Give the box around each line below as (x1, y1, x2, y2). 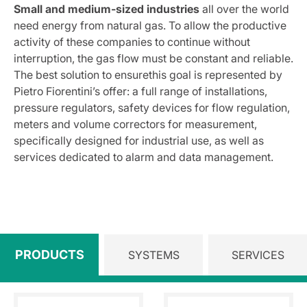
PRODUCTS (14, 247, 84, 262)
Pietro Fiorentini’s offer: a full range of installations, (14, 84, 267, 98)
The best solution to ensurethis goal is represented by (14, 68, 282, 82)
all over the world (199, 2, 289, 16)
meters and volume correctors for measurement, (14, 117, 257, 131)
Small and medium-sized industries (14, 2, 199, 16)
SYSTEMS (127, 248, 180, 262)
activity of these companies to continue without (14, 35, 250, 49)
